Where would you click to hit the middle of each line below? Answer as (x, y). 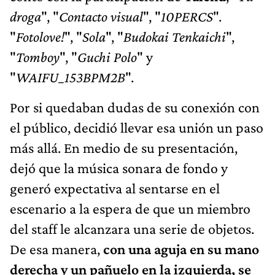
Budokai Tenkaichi (175, 36)
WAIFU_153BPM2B (71, 77)
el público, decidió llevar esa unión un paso (137, 127)
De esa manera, (56, 249)
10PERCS (187, 16)
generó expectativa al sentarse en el (115, 188)
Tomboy (38, 56)
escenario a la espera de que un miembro (130, 208)
